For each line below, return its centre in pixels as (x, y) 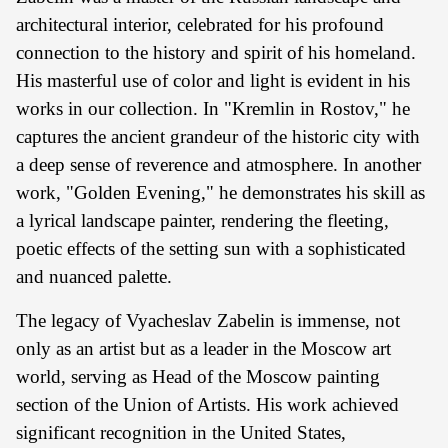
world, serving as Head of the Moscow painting (198, 376)
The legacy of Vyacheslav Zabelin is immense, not (208, 320)
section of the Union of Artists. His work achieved (207, 404)
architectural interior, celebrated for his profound (200, 24)
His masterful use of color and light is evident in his (213, 80)
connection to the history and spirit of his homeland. (216, 52)
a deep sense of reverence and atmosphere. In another (218, 164)
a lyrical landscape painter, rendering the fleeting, (202, 220)
